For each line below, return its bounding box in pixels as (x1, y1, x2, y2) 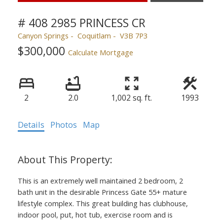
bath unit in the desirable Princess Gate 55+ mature (17, 186, 187, 197)
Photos (50, 118, 77, 130)
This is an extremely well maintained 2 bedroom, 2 (17, 175, 183, 185)
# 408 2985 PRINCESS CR (17, 14, 146, 31)
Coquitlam (77, 30, 111, 40)
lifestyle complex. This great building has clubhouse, (17, 198, 188, 208)
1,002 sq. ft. (111, 92, 152, 103)
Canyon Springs (17, 30, 69, 40)
